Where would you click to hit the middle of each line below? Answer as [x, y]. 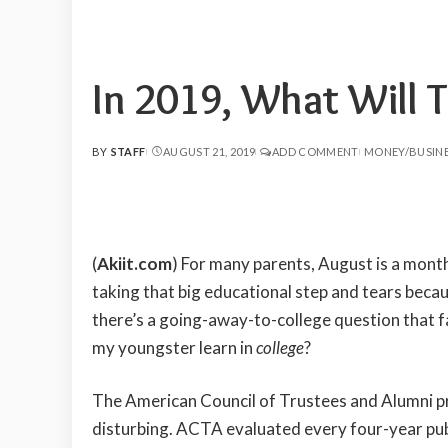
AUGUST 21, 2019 [209, 152]
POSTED [115, 159]
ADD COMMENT [315, 152]
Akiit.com [134, 263]
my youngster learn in [174, 347]
